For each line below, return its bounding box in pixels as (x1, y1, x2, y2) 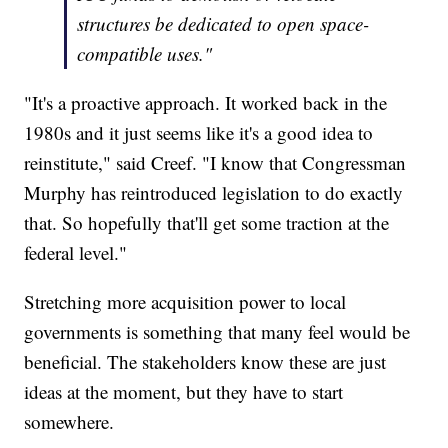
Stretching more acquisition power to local (24, 289, 347, 315)
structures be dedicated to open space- (77, 11, 370, 37)
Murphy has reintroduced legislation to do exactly (24, 180, 404, 206)
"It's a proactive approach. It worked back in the (24, 90, 388, 116)
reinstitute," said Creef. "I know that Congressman (24, 150, 407, 176)
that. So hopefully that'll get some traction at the (24, 210, 390, 236)
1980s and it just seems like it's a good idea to (24, 120, 374, 146)
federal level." (24, 240, 128, 266)
